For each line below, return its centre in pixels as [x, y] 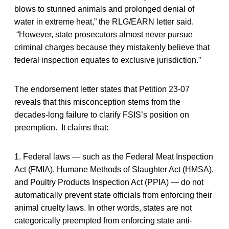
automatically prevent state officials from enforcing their [113, 195]
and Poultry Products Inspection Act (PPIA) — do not [109, 182]
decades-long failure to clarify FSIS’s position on [102, 114]
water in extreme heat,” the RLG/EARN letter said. [104, 21]
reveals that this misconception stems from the [97, 102]
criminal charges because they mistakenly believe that [112, 47]
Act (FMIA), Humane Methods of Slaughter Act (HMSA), [114, 169]
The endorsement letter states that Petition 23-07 [102, 89]
